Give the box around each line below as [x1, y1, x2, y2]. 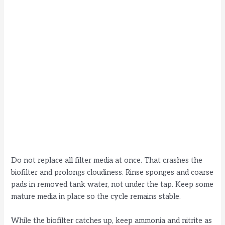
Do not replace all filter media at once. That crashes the [11, 156, 203, 165]
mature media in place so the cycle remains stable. [11, 192, 181, 201]
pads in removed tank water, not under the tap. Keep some [11, 180, 214, 189]
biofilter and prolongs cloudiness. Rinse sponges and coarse [11, 168, 214, 177]
